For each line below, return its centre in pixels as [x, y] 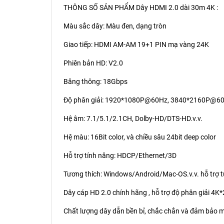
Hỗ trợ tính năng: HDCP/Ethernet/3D [120, 155]
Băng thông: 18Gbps [95, 81]
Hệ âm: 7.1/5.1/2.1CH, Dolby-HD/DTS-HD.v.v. [133, 118]
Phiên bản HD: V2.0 [93, 63]
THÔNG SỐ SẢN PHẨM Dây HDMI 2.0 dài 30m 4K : [141, 7]
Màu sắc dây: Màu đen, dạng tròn [115, 26]
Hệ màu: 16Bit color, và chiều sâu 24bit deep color [140, 137]
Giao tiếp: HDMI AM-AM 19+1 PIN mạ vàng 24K [136, 44]
